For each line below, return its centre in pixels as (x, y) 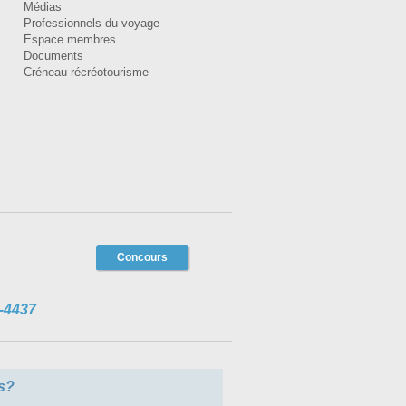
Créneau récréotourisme (86, 72)
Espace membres (70, 40)
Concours (142, 258)
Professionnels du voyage (92, 24)
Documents (53, 56)
